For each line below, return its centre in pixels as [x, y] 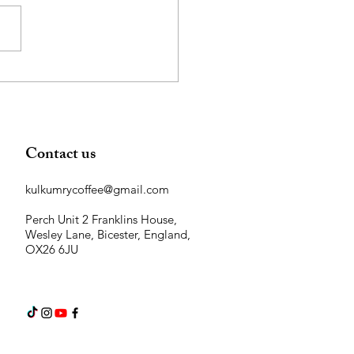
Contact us [60, 156]
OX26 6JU [52, 250]
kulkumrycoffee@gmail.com [97, 190]
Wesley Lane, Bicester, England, [108, 235]
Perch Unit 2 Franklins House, [101, 220]
